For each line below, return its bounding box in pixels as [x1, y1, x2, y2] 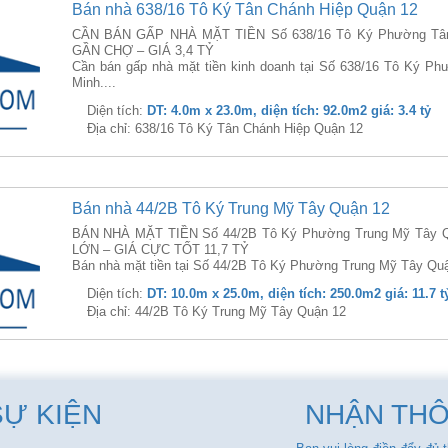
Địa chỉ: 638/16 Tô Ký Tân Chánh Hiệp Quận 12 [86, 121, 363, 136]
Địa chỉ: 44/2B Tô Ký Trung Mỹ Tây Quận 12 [86, 304, 346, 319]
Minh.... [71, 75, 116, 90]
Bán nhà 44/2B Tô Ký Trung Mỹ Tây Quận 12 [71, 200, 390, 217]
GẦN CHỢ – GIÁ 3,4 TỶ [71, 43, 214, 58]
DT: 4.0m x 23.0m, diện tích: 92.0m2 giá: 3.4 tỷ [146, 103, 431, 118]
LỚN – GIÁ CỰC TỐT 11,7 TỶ [71, 242, 249, 257]
